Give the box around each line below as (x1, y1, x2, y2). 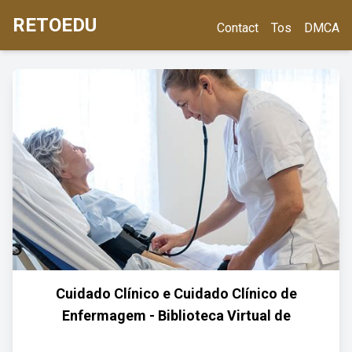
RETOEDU (13, 14, 97, 36)
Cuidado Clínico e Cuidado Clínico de (55, 285, 297, 302)
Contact (217, 20, 258, 35)
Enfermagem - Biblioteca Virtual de (61, 307, 291, 324)
